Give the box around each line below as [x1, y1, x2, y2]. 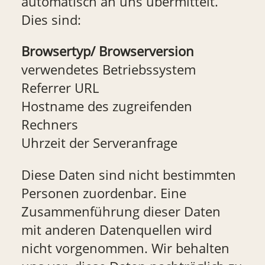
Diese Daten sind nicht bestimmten [21, 165, 236, 184]
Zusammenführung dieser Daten [21, 202, 221, 221]
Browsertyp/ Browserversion [21, 42, 194, 61]
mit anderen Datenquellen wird [21, 220, 212, 239]
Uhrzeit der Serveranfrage [21, 134, 177, 153]
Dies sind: [21, 10, 81, 29]
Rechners [21, 115, 78, 134]
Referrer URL [21, 79, 99, 98]
